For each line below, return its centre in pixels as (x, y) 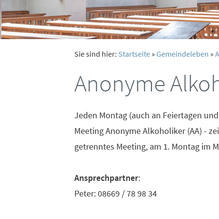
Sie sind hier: (96, 54)
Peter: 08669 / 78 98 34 (116, 193)
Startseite (134, 54)
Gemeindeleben (183, 54)
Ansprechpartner (106, 178)
